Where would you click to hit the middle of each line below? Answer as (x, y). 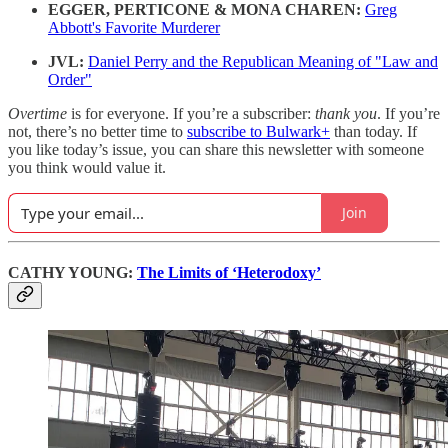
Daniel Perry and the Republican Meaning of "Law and (263, 61)
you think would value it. (87, 167)
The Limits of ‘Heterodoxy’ (229, 272)
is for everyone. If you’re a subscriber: (191, 113)
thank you (346, 113)
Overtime (37, 113)
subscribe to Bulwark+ (258, 131)
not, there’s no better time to (97, 131)
